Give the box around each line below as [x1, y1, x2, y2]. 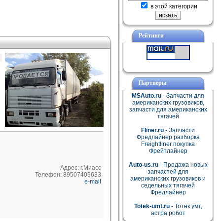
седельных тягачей [141, 182, 195, 189]
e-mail [84, 178, 101, 185]
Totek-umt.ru [134, 203, 170, 210]
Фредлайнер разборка [136, 134, 200, 141]
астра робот [150, 210, 185, 217]
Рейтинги [138, 32, 164, 39]
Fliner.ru [141, 127, 164, 134]
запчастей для [147, 168, 188, 175]
